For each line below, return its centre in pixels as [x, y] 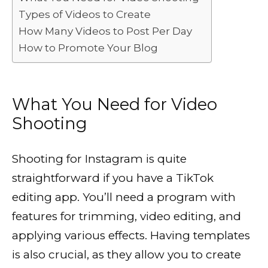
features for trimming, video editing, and [127, 217]
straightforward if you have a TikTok [113, 178]
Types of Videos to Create [85, 14]
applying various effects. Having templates [131, 236]
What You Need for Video [115, 105]
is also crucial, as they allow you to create [127, 255]
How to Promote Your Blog [88, 47]
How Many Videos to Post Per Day [105, 31]
